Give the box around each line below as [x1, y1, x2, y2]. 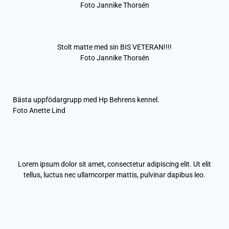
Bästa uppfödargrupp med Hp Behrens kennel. [13, 95, 159, 104]
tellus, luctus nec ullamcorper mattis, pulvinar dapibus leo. [24, 170, 205, 179]
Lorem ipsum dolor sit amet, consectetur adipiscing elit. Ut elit [18, 159, 211, 168]
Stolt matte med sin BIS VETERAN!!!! [57, 42, 172, 51]
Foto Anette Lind [13, 106, 65, 114]
